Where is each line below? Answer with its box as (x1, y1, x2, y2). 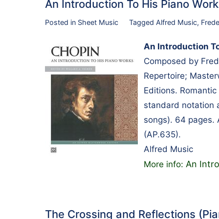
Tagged (129, 18, 156, 27)
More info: (144, 159, 186, 169)
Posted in (45, 18, 78, 27)
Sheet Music (78, 18, 118, 27)
